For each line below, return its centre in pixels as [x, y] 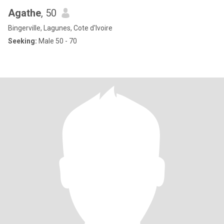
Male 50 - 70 [57, 41]
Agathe [24, 13]
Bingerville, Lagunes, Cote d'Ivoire [60, 28]
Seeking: [22, 41]
